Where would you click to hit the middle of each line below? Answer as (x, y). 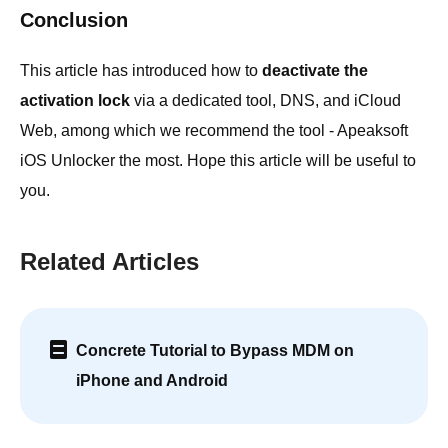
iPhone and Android (152, 380)
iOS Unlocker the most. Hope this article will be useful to (218, 160)
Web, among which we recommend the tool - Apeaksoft (214, 130)
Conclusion (74, 19)
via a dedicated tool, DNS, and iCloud (265, 100)
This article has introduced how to (141, 70)
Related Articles (109, 261)
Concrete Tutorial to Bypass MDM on (215, 350)
